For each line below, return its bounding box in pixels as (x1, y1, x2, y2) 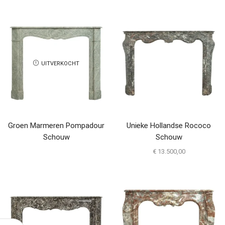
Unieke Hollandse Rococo (127, 121, 211, 130)
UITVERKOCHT (41, 60, 79, 67)
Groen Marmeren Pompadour (8, 121, 104, 130)
